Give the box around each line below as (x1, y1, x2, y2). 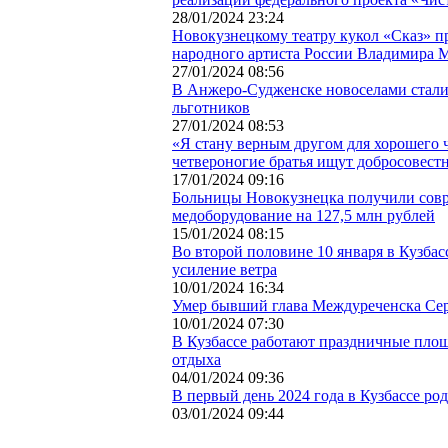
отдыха (172, 350, 221, 368)
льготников (172, 98, 250, 116)
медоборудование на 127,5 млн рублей (172, 206, 435, 224)
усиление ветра (172, 260, 277, 278)
